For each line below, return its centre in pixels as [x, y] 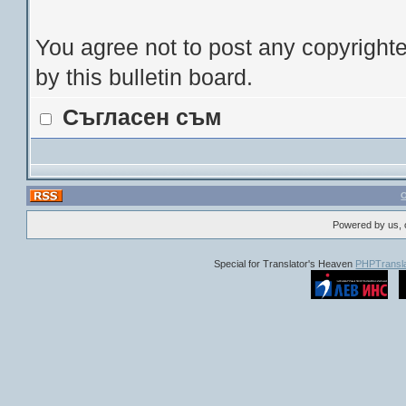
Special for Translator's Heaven [285, 264]
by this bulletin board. [145, 77]
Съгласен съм [143, 117]
